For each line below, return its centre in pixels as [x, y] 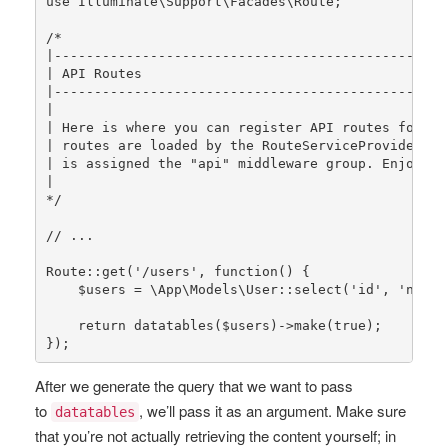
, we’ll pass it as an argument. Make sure [272, 410]
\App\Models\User [213, 289]
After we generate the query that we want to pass [194, 385]
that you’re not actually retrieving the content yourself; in [215, 435]
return [101, 325]
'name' [421, 289]
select [317, 289]
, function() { [253, 271]
